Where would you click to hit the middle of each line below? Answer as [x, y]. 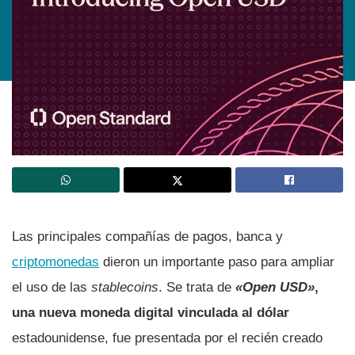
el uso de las [52, 287]
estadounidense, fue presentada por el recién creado [167, 338]
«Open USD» [275, 287]
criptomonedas [55, 261]
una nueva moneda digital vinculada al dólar [151, 312]
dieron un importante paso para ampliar [217, 261]
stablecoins [125, 287]
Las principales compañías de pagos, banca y [147, 236]
